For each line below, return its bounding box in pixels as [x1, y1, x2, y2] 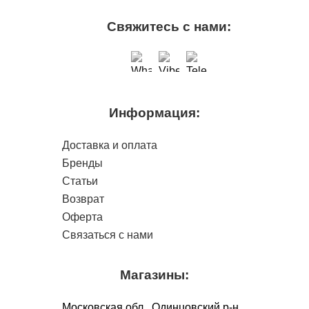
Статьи [62, 175, 99, 188]
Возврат [62, 193, 105, 206]
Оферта [62, 211, 103, 223]
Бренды [62, 157, 103, 170]
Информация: [109, 106, 200, 121]
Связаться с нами [62, 229, 154, 241]
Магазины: [120, 268, 189, 283]
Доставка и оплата [62, 139, 158, 152]
